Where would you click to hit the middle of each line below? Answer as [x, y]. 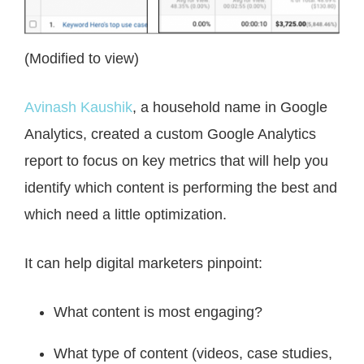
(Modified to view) [82, 59]
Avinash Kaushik [78, 108]
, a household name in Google [230, 108]
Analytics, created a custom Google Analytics [170, 134]
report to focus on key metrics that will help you [176, 161]
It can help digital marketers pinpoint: [143, 264]
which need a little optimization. [128, 215]
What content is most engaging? [158, 312]
